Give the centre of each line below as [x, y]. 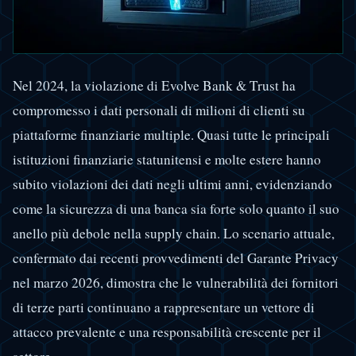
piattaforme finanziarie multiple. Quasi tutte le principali [171, 134]
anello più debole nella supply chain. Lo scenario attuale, [174, 233]
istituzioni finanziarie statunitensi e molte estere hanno [167, 159]
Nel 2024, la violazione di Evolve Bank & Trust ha [154, 85]
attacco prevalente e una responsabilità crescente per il [167, 331]
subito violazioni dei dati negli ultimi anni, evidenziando [172, 184]
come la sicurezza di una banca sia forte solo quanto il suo [176, 208]
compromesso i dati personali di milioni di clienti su [159, 110]
